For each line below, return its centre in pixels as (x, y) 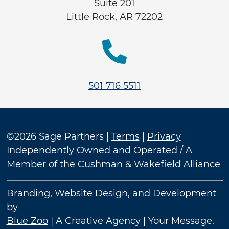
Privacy (164, 136)
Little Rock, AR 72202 (114, 17)
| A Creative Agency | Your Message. (131, 221)
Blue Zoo (27, 221)
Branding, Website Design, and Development (111, 193)
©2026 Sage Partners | (59, 136)
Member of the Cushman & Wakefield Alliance (113, 164)
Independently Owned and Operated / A (99, 150)
